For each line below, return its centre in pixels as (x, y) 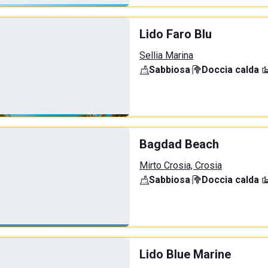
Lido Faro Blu (176, 34)
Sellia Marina (166, 55)
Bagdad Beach (179, 144)
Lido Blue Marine (185, 254)
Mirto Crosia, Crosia (181, 165)
